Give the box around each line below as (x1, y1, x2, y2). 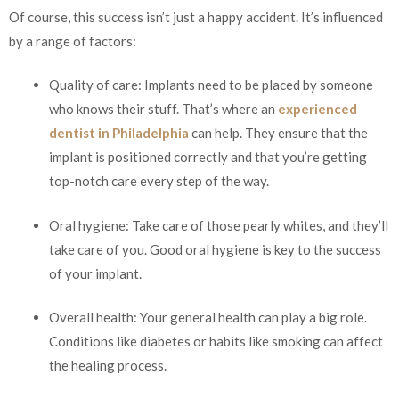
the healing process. (49, 357, 167, 374)
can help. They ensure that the (189, 125, 368, 142)
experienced (278, 101, 357, 118)
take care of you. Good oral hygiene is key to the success (49, 240, 381, 257)
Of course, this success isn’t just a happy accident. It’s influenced (9, 8, 383, 25)
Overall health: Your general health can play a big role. (49, 309, 367, 326)
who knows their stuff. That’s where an (49, 101, 278, 118)
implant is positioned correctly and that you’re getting (49, 149, 367, 166)
